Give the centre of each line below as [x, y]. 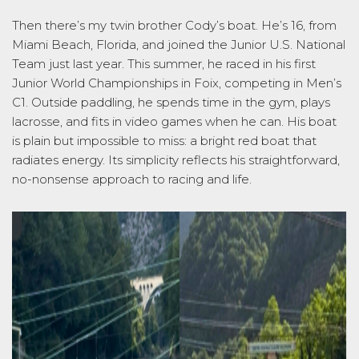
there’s [65, 25]
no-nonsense [50, 179]
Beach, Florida [94, 44]
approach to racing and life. [172, 179]
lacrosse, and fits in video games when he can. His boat [174, 121]
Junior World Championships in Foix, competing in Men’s [177, 83]
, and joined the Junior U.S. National [241, 44]
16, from [312, 25]
